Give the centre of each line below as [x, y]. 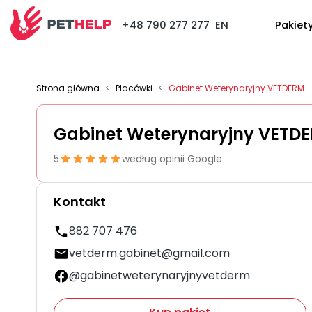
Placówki [134, 88]
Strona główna [68, 88]
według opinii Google [172, 159]
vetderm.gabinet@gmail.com [149, 253]
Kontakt [80, 202]
